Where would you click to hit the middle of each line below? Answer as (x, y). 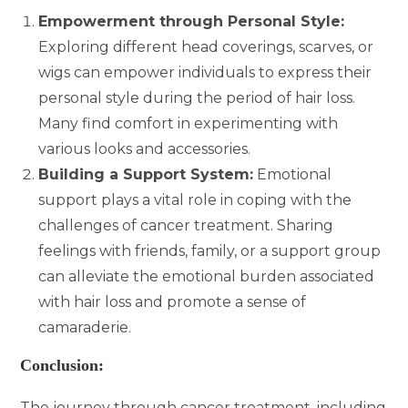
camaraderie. (85, 327)
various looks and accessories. (145, 148)
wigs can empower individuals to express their (205, 72)
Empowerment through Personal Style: (192, 21)
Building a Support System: (146, 174)
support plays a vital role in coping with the (195, 199)
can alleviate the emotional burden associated (207, 276)
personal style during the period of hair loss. (197, 97)
